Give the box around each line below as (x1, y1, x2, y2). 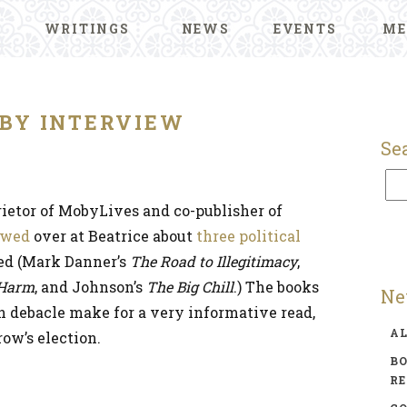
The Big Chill (146, 277, 233, 296)
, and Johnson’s (35, 277, 146, 296)
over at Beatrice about (30, 226, 196, 245)
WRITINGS (44, 20, 130, 37)
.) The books (233, 277, 319, 296)
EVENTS (273, 20, 337, 37)
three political (196, 226, 301, 245)
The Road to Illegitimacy (130, 252, 297, 271)
